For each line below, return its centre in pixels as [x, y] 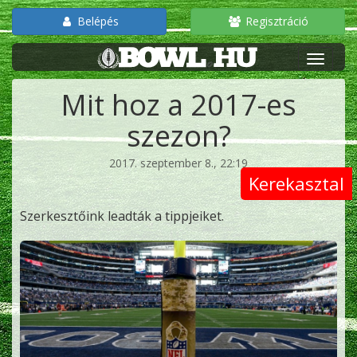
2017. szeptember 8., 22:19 [178, 163]
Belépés [96, 21]
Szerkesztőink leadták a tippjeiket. [122, 216]
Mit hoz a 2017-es [178, 105]
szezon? [178, 136]
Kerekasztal [296, 183]
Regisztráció [275, 21]
